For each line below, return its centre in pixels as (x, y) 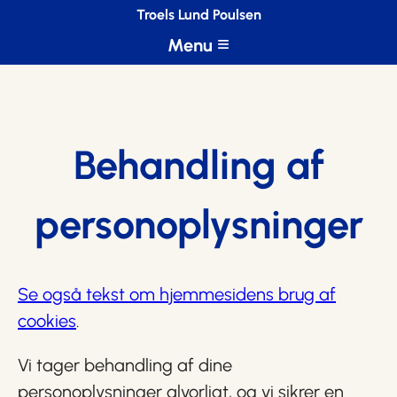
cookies (47, 321)
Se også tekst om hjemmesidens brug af (177, 294)
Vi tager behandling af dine (125, 365)
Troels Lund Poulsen (198, 15)
